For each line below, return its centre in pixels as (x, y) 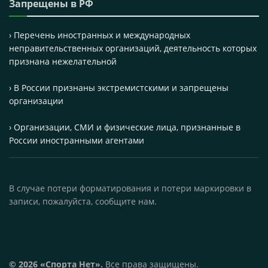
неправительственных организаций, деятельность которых (133, 48)
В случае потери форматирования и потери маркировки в (130, 188)
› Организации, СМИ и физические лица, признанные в (125, 127)
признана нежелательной (63, 61)
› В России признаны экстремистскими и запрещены (119, 87)
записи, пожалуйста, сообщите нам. (83, 201)
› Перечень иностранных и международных (100, 35)
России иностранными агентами (77, 140)
